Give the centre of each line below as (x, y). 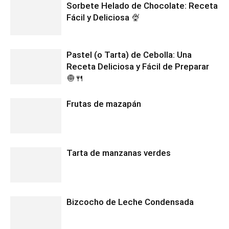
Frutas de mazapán (104, 104)
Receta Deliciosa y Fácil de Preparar (138, 66)
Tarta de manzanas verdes (119, 153)
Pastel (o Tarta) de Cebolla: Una (129, 54)
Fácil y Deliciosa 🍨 (103, 17)
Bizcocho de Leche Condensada (130, 202)
